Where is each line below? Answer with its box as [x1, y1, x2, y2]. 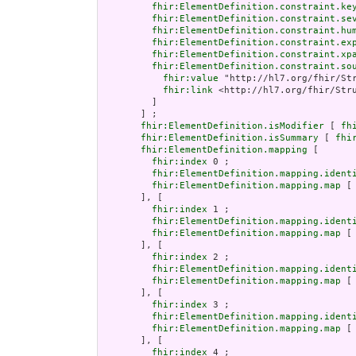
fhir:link [163, 85, 213, 96]
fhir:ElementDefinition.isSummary [141, 133, 319, 144]
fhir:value [163, 73, 219, 84]
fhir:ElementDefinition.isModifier [141, 121, 324, 132]
